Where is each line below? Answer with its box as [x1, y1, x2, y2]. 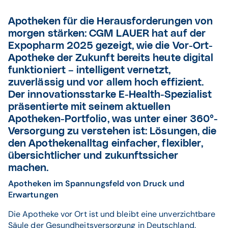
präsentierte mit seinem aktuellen [8, 102, 170, 112]
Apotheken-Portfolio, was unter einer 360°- [8, 114, 218, 124]
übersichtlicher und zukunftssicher [8, 151, 178, 161]
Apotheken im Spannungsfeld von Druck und [8, 178, 185, 189]
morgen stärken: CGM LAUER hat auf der [8, 28, 206, 39]
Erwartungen [8, 189, 59, 200]
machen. [8, 163, 49, 173]
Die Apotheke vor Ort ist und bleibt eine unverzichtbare [8, 209, 216, 219]
